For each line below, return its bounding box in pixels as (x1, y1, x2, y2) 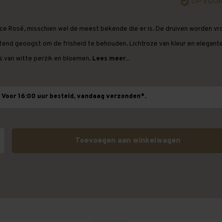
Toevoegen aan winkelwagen (75, 136, 180, 146)
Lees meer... (92, 55, 130, 63)
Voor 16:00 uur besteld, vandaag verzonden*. (1, 93, 146, 101)
